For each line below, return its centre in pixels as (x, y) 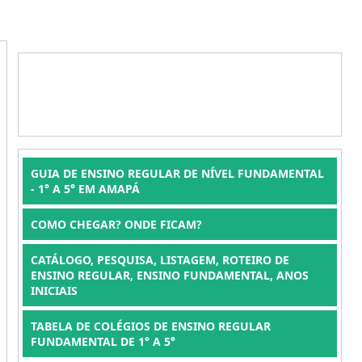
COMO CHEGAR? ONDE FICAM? (116, 224)
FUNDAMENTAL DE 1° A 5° (103, 341)
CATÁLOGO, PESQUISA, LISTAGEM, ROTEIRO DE (160, 260)
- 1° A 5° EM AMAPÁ (85, 189)
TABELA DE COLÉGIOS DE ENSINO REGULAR (150, 326)
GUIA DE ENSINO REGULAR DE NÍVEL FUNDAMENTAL (177, 173)
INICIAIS (54, 290)
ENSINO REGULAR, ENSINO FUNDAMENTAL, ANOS (169, 275)
